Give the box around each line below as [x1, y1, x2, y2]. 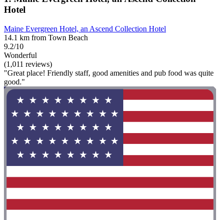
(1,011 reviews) [4, 59, 52, 68]
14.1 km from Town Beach [4, 33, 88, 42]
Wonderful [4, 51, 37, 59]
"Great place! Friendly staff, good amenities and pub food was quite [4, 68, 214, 77]
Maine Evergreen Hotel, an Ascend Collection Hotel [4, 24, 166, 33]
